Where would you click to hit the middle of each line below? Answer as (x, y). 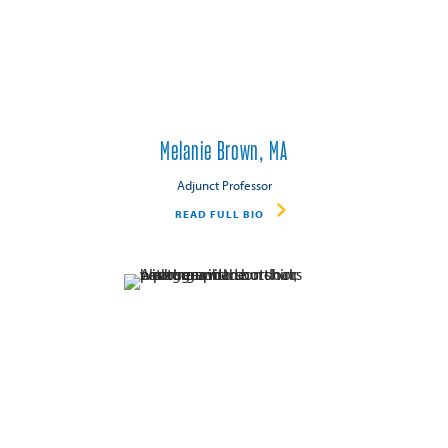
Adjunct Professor (224, 184)
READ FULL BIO (219, 214)
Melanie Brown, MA (224, 152)
